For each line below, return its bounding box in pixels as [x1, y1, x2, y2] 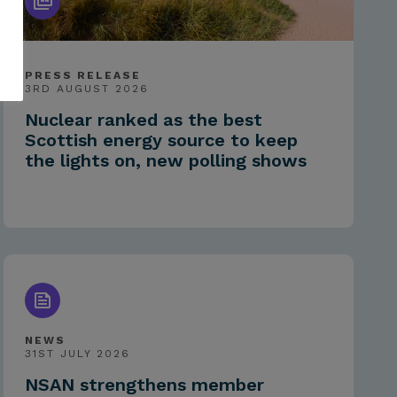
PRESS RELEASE [24, 69, 141, 82]
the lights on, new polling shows [24, 150, 307, 172]
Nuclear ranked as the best [24, 109, 262, 131]
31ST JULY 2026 [24, 347, 130, 361]
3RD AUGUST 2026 [24, 82, 149, 96]
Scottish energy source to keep [24, 129, 298, 152]
